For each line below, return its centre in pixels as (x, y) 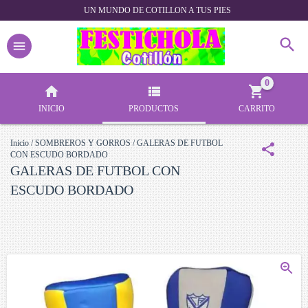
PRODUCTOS (154, 108)
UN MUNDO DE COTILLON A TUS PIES (157, 10)
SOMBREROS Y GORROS (83, 143)
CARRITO (256, 108)
